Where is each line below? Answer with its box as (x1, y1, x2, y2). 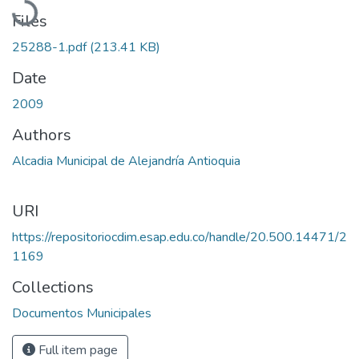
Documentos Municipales (12, 304, 151, 322)
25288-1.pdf (12, 38, 90, 56)
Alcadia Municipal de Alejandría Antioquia (12, 151, 240, 170)
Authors (12, 123, 71, 146)
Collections (12, 276, 94, 298)
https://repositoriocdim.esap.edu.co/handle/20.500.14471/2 (12, 228, 347, 246)
